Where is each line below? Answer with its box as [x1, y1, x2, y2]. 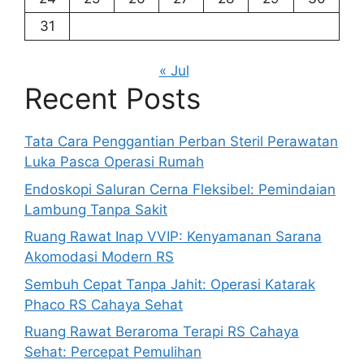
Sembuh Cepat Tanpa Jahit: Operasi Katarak [24, 275, 315, 292]
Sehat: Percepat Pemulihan [24, 344, 201, 361]
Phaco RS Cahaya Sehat [24, 296, 183, 313]
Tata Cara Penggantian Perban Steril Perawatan [24, 133, 338, 150]
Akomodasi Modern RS [24, 249, 174, 266]
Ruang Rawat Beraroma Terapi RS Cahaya [24, 323, 299, 340]
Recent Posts [24, 81, 201, 116]
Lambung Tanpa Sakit [24, 201, 167, 218]
